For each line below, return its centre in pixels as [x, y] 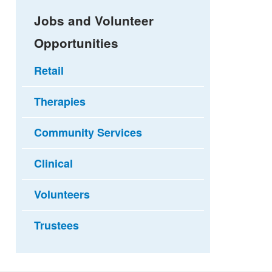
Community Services [88, 132]
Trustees [57, 225]
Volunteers [62, 194]
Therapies [60, 101]
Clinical [54, 163]
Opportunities [76, 42]
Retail [49, 70]
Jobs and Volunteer [94, 20]
